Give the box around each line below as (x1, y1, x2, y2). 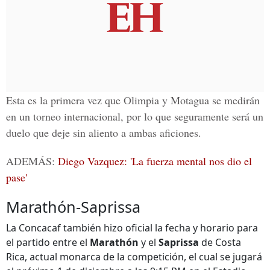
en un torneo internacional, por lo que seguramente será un (6, 109, 263, 124)
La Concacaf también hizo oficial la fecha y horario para (6, 221, 258, 235)
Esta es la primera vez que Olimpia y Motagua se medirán (6, 93, 260, 108)
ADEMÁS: (6, 154, 58, 169)
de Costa (199, 236, 241, 250)
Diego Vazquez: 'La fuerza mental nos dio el (58, 154, 252, 169)
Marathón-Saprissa (6, 196, 140, 218)
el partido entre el (6, 236, 90, 250)
